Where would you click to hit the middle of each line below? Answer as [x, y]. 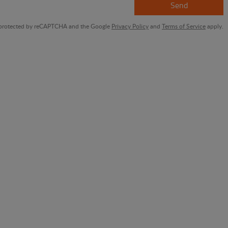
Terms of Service [184, 26]
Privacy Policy [130, 26]
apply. [215, 26]
